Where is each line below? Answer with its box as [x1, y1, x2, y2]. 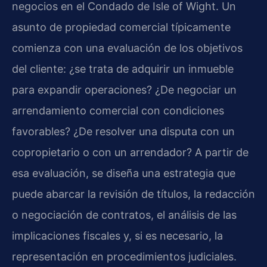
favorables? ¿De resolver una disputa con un [12, 125, 235, 138]
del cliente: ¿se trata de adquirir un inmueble [12, 62, 234, 75]
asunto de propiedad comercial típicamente [12, 20, 231, 33]
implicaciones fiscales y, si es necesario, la [12, 229, 223, 242]
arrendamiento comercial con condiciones [12, 104, 224, 117]
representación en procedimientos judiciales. [12, 250, 237, 263]
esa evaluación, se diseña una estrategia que [12, 166, 235, 179]
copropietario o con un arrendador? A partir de [12, 145, 249, 159]
